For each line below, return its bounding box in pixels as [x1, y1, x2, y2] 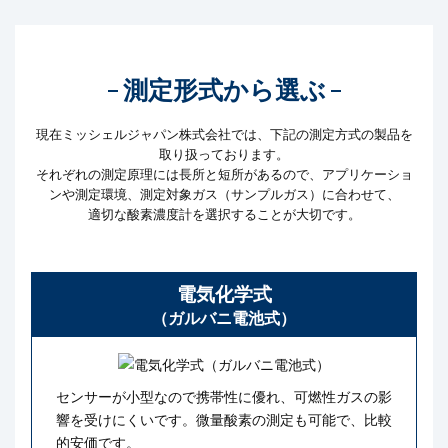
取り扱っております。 [159, 145, 289, 162]
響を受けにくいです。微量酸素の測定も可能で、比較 [56, 411, 392, 429]
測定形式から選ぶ [122, 76, 326, 104]
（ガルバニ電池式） [152, 309, 296, 327]
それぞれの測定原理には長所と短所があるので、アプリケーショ [35, 165, 413, 182]
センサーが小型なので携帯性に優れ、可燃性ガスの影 [56, 388, 392, 406]
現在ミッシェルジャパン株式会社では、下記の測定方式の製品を [35, 125, 413, 142]
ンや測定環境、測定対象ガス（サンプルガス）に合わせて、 [48, 185, 400, 202]
